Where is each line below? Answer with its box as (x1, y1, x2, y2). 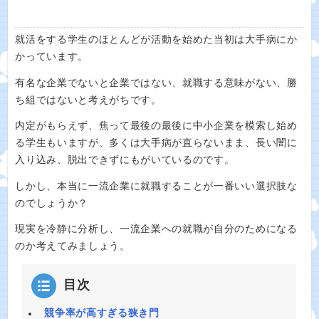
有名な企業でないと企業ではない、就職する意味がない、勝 (15, 77, 298, 88)
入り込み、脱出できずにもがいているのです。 (15, 155, 235, 165)
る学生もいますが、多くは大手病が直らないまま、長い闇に (15, 137, 298, 148)
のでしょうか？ (15, 197, 88, 209)
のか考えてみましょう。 (15, 241, 130, 251)
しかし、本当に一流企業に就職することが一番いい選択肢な (15, 180, 298, 192)
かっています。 (15, 51, 88, 62)
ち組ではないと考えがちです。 (15, 94, 162, 105)
